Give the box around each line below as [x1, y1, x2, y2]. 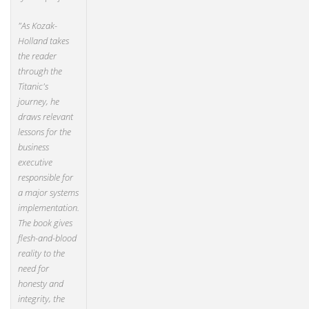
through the [18, 65, 62, 77]
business [18, 141, 49, 153]
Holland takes [18, 34, 69, 47]
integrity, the [18, 292, 65, 305]
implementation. [18, 201, 79, 214]
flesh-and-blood [18, 232, 77, 244]
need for [18, 262, 49, 275]
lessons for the [18, 126, 71, 138]
